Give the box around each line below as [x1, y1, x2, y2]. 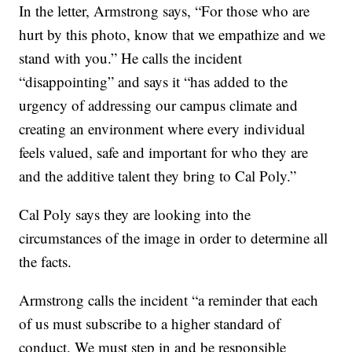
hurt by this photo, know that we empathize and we [19, 24, 326, 45]
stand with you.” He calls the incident [19, 48, 243, 68]
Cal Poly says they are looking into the [19, 204, 251, 225]
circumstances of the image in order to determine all [19, 228, 328, 248]
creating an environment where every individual [19, 119, 306, 139]
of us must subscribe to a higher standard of [19, 313, 281, 334]
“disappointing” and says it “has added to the [19, 71, 288, 92]
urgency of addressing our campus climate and [19, 95, 299, 115]
